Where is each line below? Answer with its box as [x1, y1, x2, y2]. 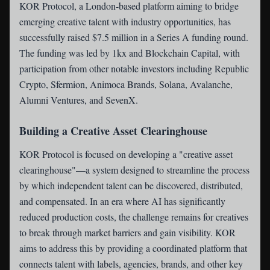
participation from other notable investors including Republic [19, 62, 249, 75]
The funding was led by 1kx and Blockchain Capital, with [19, 46, 240, 59]
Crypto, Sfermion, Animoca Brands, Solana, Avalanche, [19, 78, 233, 90]
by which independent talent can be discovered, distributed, [19, 179, 243, 192]
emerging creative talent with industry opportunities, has [19, 15, 231, 28]
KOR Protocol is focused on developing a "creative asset [19, 148, 233, 160]
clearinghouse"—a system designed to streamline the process [19, 163, 250, 176]
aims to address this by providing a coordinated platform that [19, 242, 247, 254]
